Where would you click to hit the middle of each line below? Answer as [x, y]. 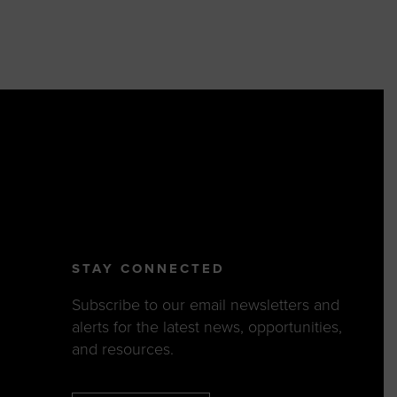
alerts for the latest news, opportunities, [206, 327]
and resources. [122, 350]
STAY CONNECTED [148, 269]
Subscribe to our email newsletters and [205, 305]
